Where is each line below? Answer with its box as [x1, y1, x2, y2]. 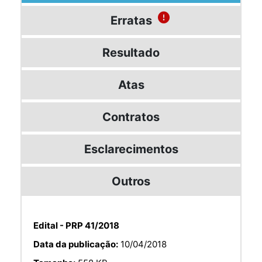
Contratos [102, 109, 160, 124]
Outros [112, 174, 150, 188]
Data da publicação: [33, 238, 118, 250]
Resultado [102, 45, 160, 60]
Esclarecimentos [84, 142, 178, 156]
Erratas [110, 13, 152, 27]
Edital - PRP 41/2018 [33, 219, 119, 231]
